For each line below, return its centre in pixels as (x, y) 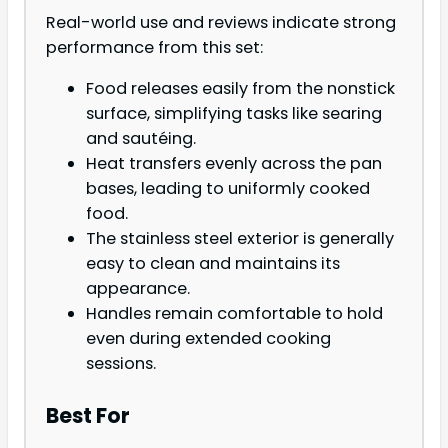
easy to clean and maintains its (213, 264)
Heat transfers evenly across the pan (234, 164)
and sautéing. (141, 139)
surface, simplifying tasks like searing (234, 114)
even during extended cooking (208, 339)
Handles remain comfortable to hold (234, 314)
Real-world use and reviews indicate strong (221, 22)
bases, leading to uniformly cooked (228, 189)
